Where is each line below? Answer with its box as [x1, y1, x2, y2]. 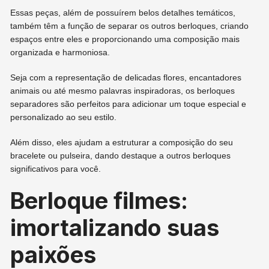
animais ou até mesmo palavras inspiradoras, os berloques [10, 86, 235, 96]
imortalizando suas [10, 214, 220, 242]
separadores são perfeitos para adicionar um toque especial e [10, 99, 247, 109]
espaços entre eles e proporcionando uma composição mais [10, 34, 240, 44]
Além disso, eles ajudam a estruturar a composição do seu [10, 138, 234, 148]
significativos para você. [10, 164, 101, 174]
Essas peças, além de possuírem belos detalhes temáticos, [10, 8, 236, 18]
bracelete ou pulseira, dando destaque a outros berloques [10, 151, 231, 161]
